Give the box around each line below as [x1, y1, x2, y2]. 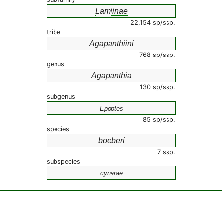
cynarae [100, 169, 123, 177]
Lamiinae [95, 7, 128, 15]
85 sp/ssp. [143, 116, 175, 123]
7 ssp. [157, 148, 175, 156]
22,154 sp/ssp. [130, 19, 175, 26]
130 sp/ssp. [140, 83, 175, 91]
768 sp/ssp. [139, 51, 175, 58]
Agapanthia [91, 71, 132, 80]
